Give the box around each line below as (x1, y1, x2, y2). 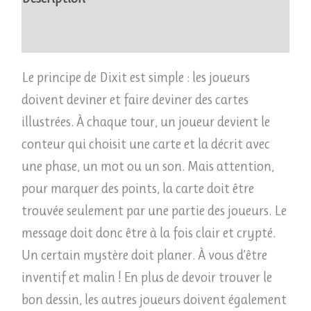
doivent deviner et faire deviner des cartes (21, 92, 249, 108)
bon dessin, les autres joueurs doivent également (21, 292, 287, 308)
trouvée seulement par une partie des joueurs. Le (21, 203, 287, 219)
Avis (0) (21, 26, 63, 43)
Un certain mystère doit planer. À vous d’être (21, 247, 267, 264)
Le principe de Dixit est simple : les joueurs (21, 69, 250, 86)
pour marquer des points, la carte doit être (21, 180, 254, 197)
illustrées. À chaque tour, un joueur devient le (21, 114, 270, 131)
